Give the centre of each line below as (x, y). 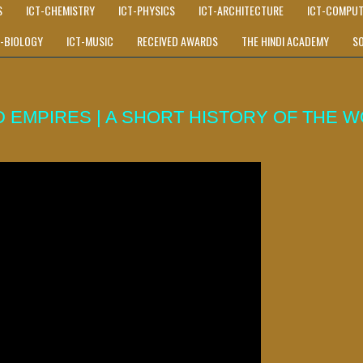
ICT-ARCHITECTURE (241, 11)
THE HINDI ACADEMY (285, 41)
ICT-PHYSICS (147, 11)
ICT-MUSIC (90, 41)
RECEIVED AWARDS (177, 41)
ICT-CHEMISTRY (60, 11)
